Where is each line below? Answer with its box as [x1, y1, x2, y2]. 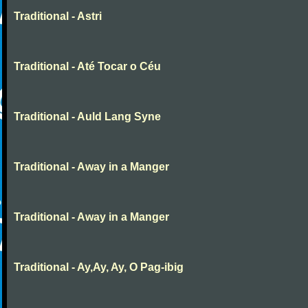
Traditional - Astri [14, 10, 102, 22]
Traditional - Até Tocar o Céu [14, 60, 161, 72]
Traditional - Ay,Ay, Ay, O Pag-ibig [14, 261, 184, 273]
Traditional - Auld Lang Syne [14, 111, 161, 122]
